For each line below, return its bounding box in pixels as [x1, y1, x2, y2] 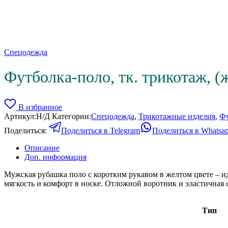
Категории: [52, 111, 91, 121]
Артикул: [4, 111, 36, 121]
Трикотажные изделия [138, 111, 215, 121]
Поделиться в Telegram [61, 126, 140, 135]
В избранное [18, 102, 62, 111]
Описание [24, 143, 60, 152]
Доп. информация [24, 152, 87, 161]
